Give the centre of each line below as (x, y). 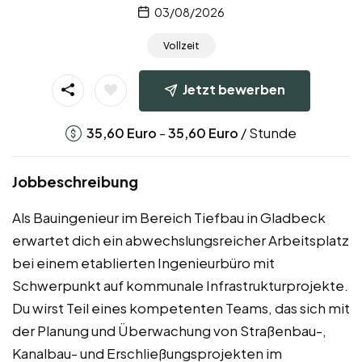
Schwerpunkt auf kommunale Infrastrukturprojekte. (180, 286)
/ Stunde (267, 133)
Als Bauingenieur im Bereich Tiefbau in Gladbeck (169, 218)
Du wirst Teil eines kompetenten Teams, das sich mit (181, 308)
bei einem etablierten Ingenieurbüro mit (143, 263)
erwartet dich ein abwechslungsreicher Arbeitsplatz (181, 240)
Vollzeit (181, 45)
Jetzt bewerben (234, 90)
